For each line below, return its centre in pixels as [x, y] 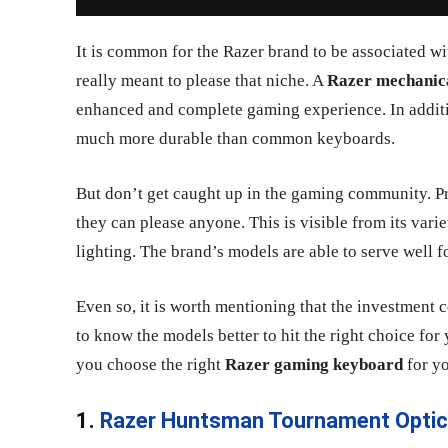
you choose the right [150, 364]
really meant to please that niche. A [201, 80]
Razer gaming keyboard [314, 364]
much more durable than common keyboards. [235, 138]
